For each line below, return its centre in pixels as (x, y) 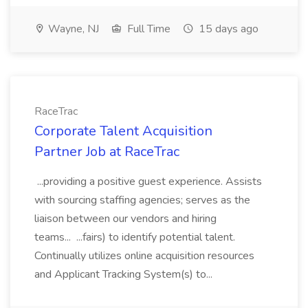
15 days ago (227, 29)
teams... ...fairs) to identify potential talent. (135, 237)
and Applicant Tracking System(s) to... (125, 274)
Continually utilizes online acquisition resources (144, 256)
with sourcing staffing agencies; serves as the (142, 200)
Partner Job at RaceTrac (107, 152)
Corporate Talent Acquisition (123, 131)
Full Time (147, 29)
